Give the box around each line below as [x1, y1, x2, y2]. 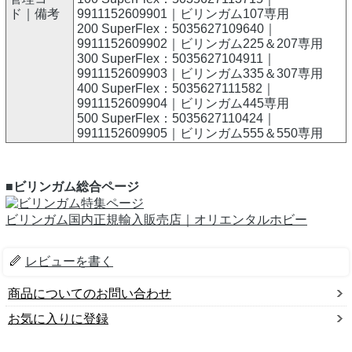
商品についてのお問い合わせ [8, 287, 171, 301]
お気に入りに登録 [8, 312, 108, 326]
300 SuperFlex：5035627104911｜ [77, 52, 276, 66]
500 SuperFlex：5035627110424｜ [77, 112, 276, 126]
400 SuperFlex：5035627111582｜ [77, 82, 275, 96]
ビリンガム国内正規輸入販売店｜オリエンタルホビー [5, 213, 307, 227]
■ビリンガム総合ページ [5, 180, 139, 194]
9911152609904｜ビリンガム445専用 [77, 97, 289, 111]
